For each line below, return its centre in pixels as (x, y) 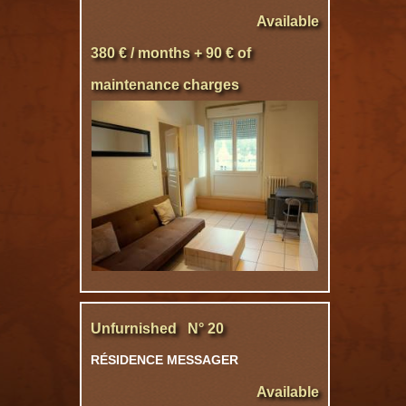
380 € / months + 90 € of (171, 53)
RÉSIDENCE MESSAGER (164, 360)
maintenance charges (165, 85)
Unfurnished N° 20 (157, 329)
